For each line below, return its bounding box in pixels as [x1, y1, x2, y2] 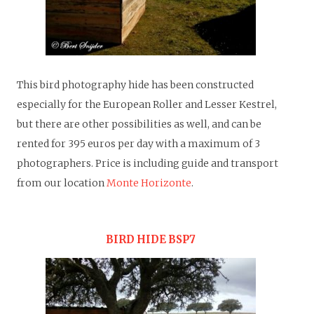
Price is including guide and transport [95, 157, 278, 170]
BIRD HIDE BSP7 [105, 233, 196, 247]
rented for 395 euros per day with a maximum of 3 [17, 137, 260, 151]
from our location [17, 177, 107, 190]
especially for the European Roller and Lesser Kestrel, [17, 98, 277, 111]
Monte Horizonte [107, 177, 191, 190]
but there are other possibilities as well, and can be [17, 118, 261, 131]
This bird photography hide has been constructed [17, 78, 254, 92]
